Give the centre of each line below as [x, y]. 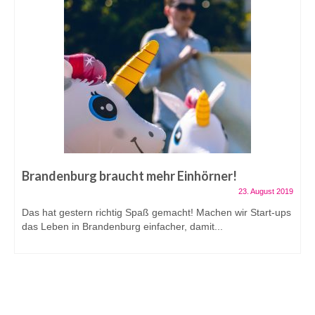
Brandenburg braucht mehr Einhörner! [129, 176]
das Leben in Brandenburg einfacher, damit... [122, 227]
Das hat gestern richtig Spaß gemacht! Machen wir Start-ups [156, 213]
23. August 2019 [266, 192]
